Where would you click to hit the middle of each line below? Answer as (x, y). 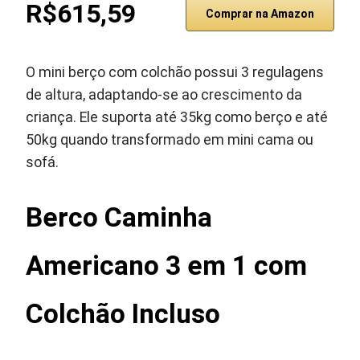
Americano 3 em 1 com (167, 266)
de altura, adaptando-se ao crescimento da (164, 95)
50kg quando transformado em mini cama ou (170, 140)
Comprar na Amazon (260, 14)
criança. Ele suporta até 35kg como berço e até (177, 117)
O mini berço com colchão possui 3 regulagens (175, 72)
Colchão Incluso (123, 314)
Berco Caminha (119, 217)
